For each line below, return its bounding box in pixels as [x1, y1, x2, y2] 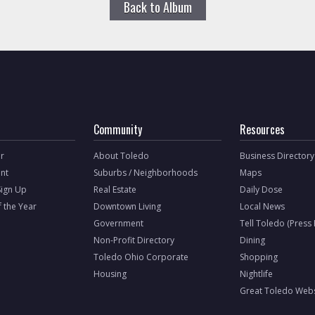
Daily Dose [240, 184, 283, 195]
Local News [240, 200, 285, 212]
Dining [240, 234, 266, 246]
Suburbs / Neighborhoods [94, 167, 198, 179]
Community [94, 121, 143, 138]
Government [94, 217, 144, 229]
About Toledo [94, 150, 150, 162]
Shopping [240, 251, 278, 263]
